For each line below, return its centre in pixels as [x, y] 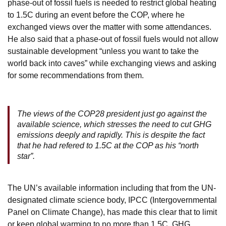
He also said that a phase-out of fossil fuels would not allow [113, 39]
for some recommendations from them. [76, 75]
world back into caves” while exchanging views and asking [112, 63]
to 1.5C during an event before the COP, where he [96, 15]
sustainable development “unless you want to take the [103, 51]
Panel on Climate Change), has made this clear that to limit [112, 212]
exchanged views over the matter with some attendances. [109, 27]
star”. [26, 156]
